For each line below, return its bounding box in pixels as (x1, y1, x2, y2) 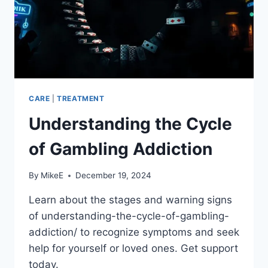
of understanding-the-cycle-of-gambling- (29, 210, 229, 223)
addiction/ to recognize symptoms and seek (29, 226, 239, 239)
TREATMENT (57, 93, 105, 103)
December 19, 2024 (75, 170, 152, 181)
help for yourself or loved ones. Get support (29, 242, 238, 255)
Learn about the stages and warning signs (29, 194, 232, 206)
